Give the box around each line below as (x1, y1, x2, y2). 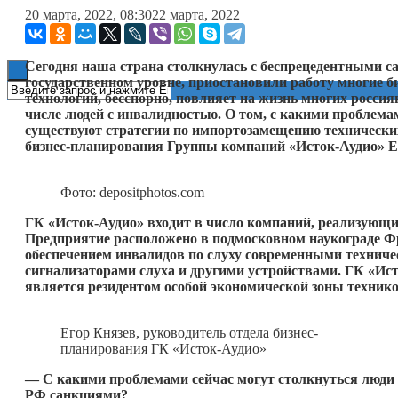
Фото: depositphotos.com (60, 184, 204, 200)
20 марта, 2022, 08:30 (25, 6, 152, 22)
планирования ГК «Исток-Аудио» (60, 340, 267, 356)
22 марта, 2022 (152, 6, 240, 22)
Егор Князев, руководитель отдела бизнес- (60, 324, 318, 340)
